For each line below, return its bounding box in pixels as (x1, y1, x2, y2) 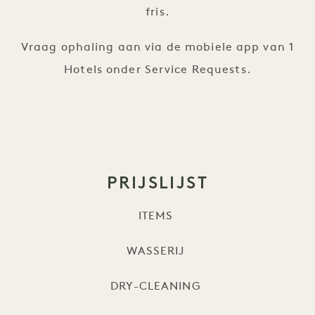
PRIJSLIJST (107, 172, 208, 193)
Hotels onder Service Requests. (64, 64, 251, 76)
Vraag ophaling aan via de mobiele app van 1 (20, 41, 295, 53)
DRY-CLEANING (110, 281, 205, 292)
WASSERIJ (127, 245, 188, 257)
